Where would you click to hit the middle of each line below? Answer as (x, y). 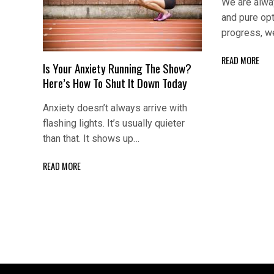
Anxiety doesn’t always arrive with (115, 108)
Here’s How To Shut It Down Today (115, 83)
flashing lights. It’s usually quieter (114, 123)
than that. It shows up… (91, 138)
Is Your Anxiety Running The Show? (117, 68)
